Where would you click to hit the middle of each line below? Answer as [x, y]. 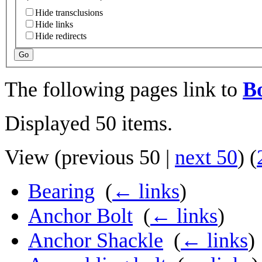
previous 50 [111, 158]
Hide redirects [61, 36]
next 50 [206, 158]
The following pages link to [124, 90]
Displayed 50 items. [89, 124]
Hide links [54, 25]
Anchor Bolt [80, 216]
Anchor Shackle [96, 241]
